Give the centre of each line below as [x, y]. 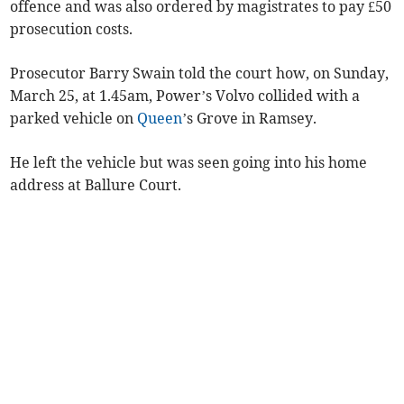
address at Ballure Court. [96, 184]
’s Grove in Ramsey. [250, 118]
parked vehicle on [74, 118]
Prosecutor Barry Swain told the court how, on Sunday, [200, 73]
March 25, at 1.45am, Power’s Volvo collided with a [185, 95]
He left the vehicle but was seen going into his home [189, 162]
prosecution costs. [72, 28]
